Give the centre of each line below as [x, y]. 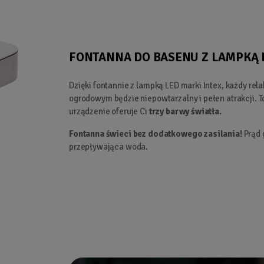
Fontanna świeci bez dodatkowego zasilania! [156, 133]
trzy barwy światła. [185, 111]
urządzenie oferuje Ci [109, 111]
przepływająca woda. [109, 146]
